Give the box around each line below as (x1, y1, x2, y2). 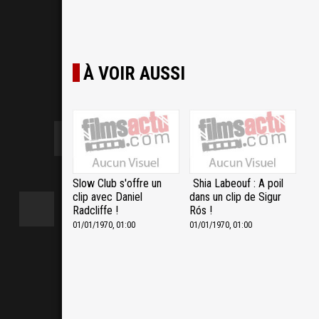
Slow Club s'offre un (73, 177, 162, 191)
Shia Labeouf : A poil (193, 177, 284, 191)
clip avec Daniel (73, 190, 142, 204)
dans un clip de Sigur (189, 190, 282, 204)
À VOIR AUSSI (83, 63, 185, 84)
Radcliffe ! (73, 204, 118, 218)
